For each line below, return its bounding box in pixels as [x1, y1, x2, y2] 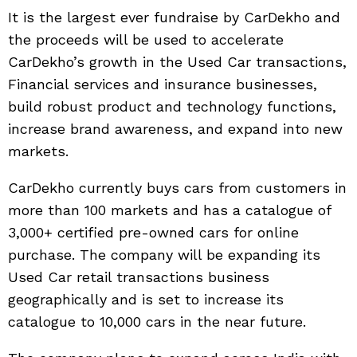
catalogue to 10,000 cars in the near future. [8, 313, 306, 331]
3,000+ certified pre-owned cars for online [8, 224, 299, 241]
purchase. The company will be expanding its [8, 246, 320, 264]
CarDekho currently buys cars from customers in [8, 179, 347, 197]
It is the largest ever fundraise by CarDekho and [8, 9, 340, 26]
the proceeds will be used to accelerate [8, 31, 284, 49]
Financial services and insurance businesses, [8, 76, 317, 93]
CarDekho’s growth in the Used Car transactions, [8, 53, 347, 71]
